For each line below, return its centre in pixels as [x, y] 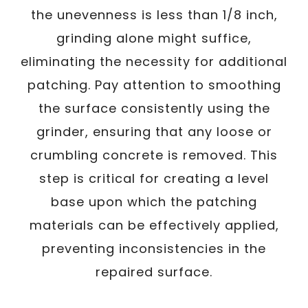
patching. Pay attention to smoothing [154, 85]
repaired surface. [154, 272]
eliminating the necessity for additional [154, 62]
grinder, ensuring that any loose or [154, 132]
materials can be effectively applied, [154, 225]
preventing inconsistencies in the [154, 249]
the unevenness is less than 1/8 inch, [154, 15]
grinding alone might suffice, [154, 38]
